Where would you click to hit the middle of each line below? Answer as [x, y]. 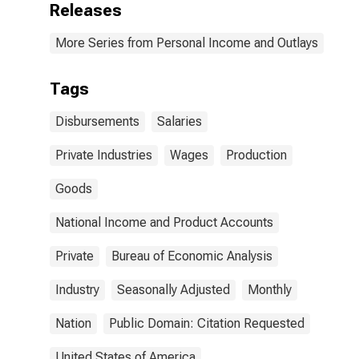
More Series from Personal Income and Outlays [187, 43]
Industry [77, 290]
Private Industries [104, 155]
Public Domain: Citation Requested [207, 323]
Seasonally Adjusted [173, 290]
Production [256, 155]
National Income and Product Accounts [164, 222]
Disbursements [97, 121]
